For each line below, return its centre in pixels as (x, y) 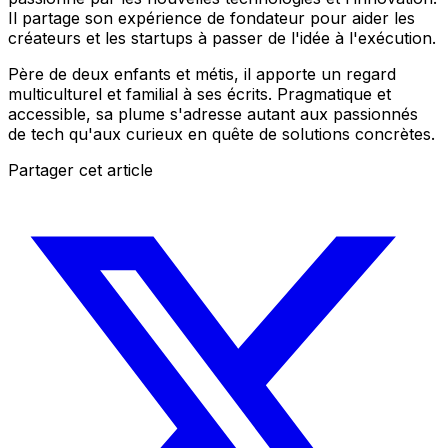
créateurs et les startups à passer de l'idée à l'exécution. (222, 37)
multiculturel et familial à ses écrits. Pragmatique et (199, 93)
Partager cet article (80, 169)
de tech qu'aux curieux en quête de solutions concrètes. (221, 133)
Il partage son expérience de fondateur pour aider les (211, 17)
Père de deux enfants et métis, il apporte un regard (202, 73)
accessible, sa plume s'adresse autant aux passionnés (213, 113)
